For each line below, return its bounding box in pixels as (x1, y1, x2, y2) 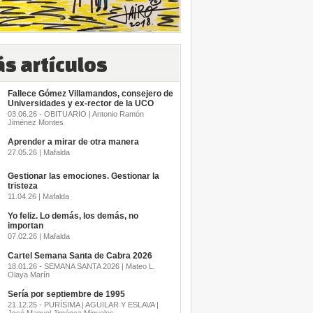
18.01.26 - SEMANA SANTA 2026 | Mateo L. (7, 262, 155, 270)
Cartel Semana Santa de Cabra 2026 (7, 251, 152, 261)
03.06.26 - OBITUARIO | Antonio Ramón (7, 110, 144, 118)
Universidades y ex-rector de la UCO (7, 99, 154, 108)
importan (7, 221, 43, 231)
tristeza (7, 181, 38, 191)
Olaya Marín (7, 270, 50, 279)
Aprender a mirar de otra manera (7, 137, 139, 147)
